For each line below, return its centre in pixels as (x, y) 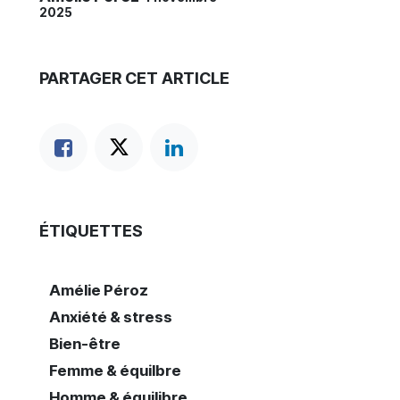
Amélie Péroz (98, 290)
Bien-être (84, 343)
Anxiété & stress (110, 317)
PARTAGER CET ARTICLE (134, 78)
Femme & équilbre (115, 370)
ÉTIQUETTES (91, 231)
